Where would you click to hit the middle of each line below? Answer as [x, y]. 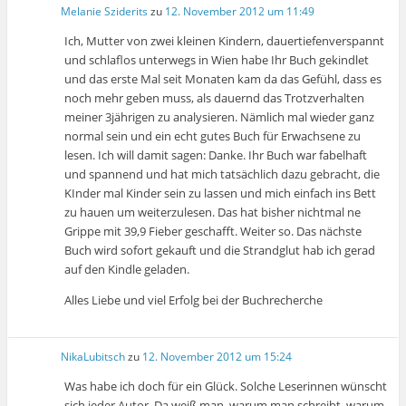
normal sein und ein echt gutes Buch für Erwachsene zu [213, 136]
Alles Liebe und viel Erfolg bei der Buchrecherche [194, 300]
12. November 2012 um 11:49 [240, 12]
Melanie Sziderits [105, 12]
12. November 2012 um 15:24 [217, 356]
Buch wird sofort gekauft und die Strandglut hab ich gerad [220, 251]
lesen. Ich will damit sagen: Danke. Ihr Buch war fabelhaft [216, 155]
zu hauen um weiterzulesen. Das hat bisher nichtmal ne [213, 213]
